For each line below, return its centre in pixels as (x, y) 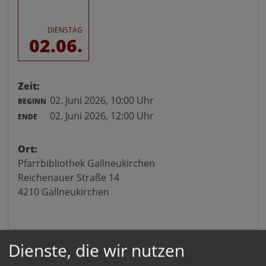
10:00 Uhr (132, 100)
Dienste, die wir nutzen (96, 250)
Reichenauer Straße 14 (69, 178)
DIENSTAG (65, 30)
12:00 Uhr (132, 116)
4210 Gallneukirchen (64, 192)
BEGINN (32, 101)
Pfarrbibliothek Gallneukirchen (86, 163)
